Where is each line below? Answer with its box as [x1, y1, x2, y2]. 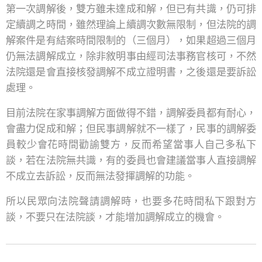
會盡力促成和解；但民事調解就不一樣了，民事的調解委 [6, 122, 256, 135]
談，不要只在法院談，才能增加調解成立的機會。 [6, 211, 225, 223]
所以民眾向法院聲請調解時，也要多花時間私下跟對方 [6, 195, 256, 207]
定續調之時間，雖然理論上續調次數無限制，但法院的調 [6, 18, 256, 30]
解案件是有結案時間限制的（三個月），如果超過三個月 [6, 34, 256, 46]
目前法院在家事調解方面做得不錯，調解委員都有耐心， [6, 106, 256, 119]
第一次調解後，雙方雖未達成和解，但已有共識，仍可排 [6, 2, 256, 15]
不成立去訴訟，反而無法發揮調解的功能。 [6, 170, 195, 182]
